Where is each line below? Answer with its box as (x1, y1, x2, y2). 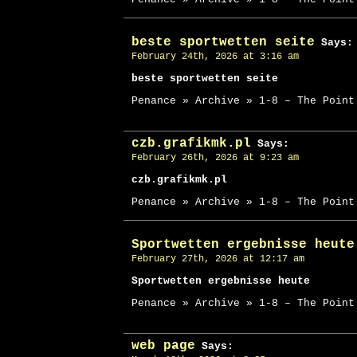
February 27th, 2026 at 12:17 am (131, 253, 304, 265)
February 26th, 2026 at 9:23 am (131, 152, 299, 163)
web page (131, 338, 195, 353)
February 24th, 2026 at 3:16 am (131, 51, 299, 62)
